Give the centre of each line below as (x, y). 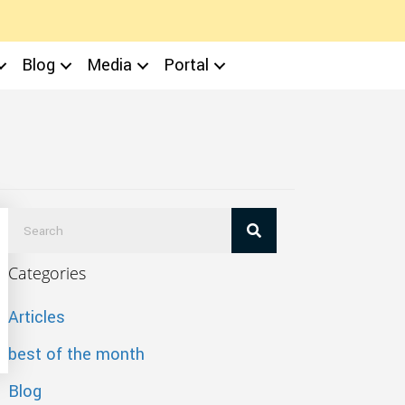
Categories (47, 273)
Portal (187, 65)
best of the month (76, 354)
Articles (36, 317)
